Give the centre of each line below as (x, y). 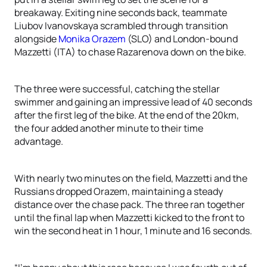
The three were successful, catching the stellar (117, 89)
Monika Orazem (92, 39)
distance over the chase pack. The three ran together (130, 204)
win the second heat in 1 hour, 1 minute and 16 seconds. (133, 231)
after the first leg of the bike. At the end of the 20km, (127, 115)
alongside (36, 39)
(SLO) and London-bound (182, 39)
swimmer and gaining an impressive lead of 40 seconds (133, 102)
